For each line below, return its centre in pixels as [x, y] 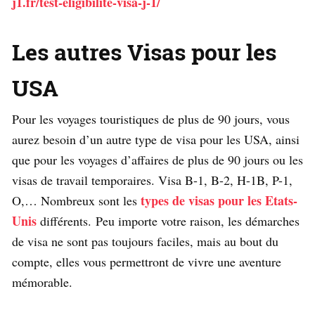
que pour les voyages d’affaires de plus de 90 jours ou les [157, 159]
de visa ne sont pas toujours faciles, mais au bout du [145, 241]
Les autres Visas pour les [144, 51]
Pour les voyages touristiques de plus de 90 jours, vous [151, 118]
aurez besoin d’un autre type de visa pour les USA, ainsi [156, 139]
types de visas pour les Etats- [219, 200]
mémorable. [42, 282]
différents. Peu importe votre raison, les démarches [168, 220]
